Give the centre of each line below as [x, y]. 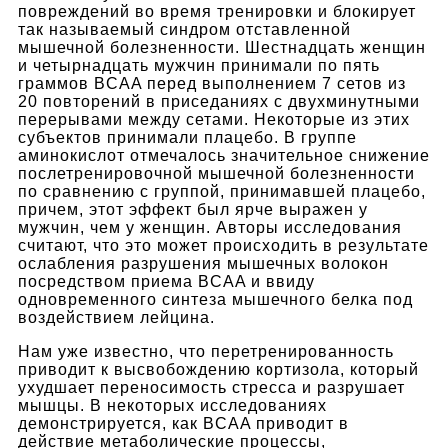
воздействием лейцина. [116, 317]
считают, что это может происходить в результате [223, 245]
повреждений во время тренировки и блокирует [217, 11]
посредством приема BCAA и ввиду [166, 281]
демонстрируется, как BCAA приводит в [183, 423]
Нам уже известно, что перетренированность [206, 351]
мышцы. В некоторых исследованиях [172, 405]
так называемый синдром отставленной [184, 29]
